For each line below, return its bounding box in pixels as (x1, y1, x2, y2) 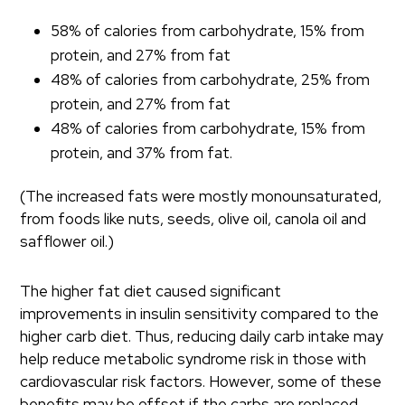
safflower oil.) (20, 231, 115, 251)
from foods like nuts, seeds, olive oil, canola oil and (20, 209, 367, 229)
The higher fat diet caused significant (20, 281, 282, 301)
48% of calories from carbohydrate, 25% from (51, 70, 371, 89)
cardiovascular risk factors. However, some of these (20, 372, 382, 391)
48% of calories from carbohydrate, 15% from (51, 118, 366, 138)
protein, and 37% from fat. (51, 143, 233, 163)
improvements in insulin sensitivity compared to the (20, 304, 380, 324)
